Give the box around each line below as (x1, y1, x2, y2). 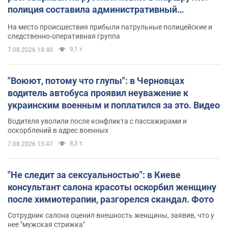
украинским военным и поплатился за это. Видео (8, 99, 220, 110)
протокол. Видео (8, 16, 78, 27)
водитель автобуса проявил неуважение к (8, 87, 188, 98)
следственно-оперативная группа (8, 32, 120, 40)
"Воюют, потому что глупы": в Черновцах (8, 75, 184, 86)
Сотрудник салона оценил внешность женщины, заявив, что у (8, 211, 214, 219)
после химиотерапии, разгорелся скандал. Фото (8, 193, 214, 205)
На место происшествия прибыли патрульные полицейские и (8, 22, 212, 31)
